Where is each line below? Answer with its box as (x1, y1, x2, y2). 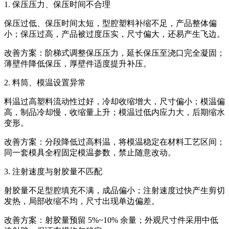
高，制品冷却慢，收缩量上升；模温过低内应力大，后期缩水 (4, 107, 225, 117)
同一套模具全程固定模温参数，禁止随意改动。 (4, 148, 176, 157)
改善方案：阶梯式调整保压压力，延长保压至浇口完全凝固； (4, 48, 225, 57)
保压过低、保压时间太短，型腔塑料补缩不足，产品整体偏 (4, 18, 217, 28)
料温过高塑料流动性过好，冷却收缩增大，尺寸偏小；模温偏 (4, 97, 225, 106)
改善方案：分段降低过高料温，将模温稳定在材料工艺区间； (4, 137, 225, 146)
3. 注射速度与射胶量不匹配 (4, 167, 102, 176)
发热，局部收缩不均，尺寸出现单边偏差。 (4, 196, 159, 205)
